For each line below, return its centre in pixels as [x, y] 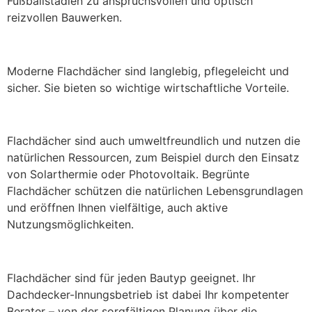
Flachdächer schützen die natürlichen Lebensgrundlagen [155, 191]
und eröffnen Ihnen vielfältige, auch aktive [117, 208]
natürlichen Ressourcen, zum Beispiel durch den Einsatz [153, 158]
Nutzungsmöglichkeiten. [70, 225]
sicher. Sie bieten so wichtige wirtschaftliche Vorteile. [148, 87]
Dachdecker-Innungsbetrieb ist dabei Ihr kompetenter [148, 295]
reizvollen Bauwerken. [64, 17]
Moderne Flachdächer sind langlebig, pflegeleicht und [148, 71]
